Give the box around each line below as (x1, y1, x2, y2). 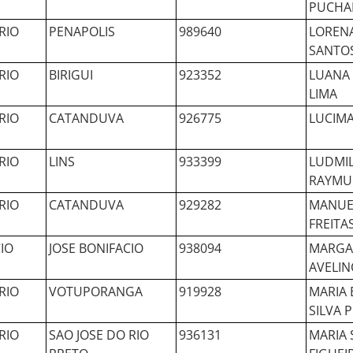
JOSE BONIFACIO (49, 240, 143, 257)
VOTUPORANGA (49, 283, 143, 300)
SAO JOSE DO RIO (49, 326, 149, 344)
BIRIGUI (49, 66, 93, 84)
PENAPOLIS (49, 23, 115, 40)
